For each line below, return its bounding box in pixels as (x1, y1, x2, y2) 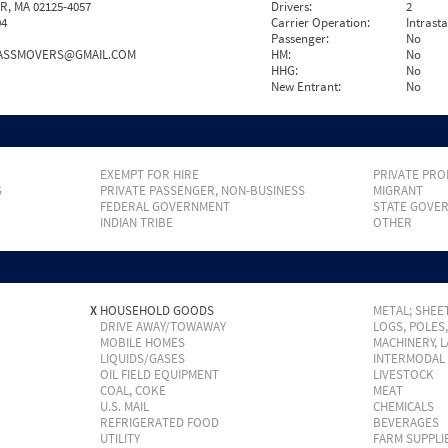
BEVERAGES (372, 414, 439, 431)
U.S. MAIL (99, 398, 149, 415)
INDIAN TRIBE (99, 214, 173, 231)
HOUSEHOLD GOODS (99, 302, 214, 319)
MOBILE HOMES (99, 334, 185, 351)
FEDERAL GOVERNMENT (99, 198, 230, 215)
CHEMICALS (372, 398, 434, 415)
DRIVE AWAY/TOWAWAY (99, 318, 226, 335)
